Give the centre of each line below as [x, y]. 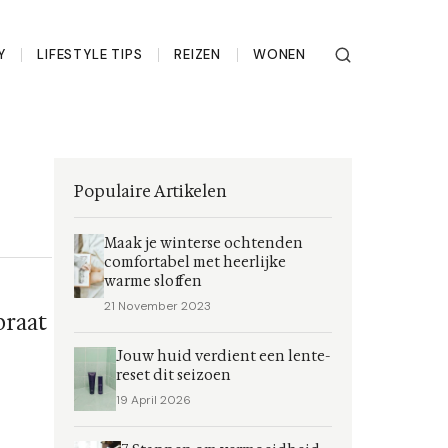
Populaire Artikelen [150, 191]
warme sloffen [153, 281]
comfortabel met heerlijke [195, 262]
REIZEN [198, 54]
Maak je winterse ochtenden [204, 243]
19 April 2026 [154, 400]
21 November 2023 [158, 306]
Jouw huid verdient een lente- [223, 356]
